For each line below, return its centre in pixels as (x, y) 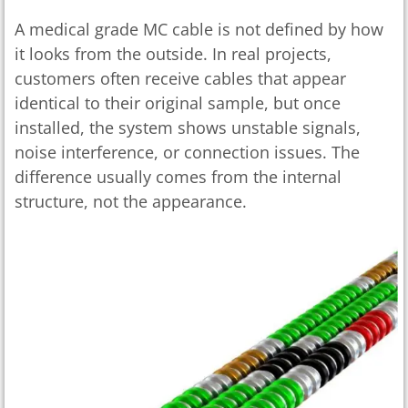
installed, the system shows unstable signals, (188, 128)
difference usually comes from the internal (178, 177)
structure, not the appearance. (131, 202)
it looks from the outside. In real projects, (173, 54)
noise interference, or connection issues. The (187, 153)
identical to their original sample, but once (178, 103)
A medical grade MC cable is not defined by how (199, 30)
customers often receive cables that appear (180, 79)
